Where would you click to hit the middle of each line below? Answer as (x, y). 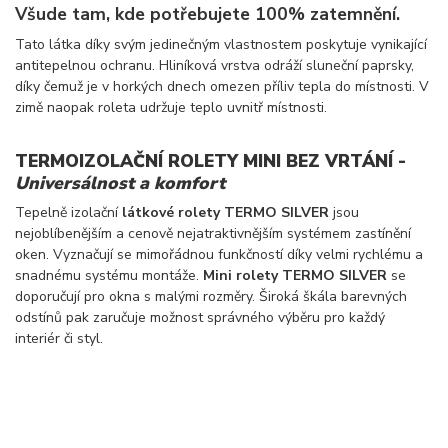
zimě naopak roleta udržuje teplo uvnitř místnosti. (171, 108)
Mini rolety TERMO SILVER (295, 276)
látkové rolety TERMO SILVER (225, 213)
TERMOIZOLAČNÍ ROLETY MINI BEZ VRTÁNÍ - (210, 160)
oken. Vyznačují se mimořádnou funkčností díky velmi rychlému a (219, 255)
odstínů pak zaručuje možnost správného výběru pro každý (200, 318)
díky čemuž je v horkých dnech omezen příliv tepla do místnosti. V (222, 87)
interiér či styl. (59, 339)
